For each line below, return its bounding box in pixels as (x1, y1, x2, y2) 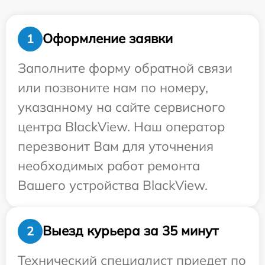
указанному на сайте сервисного (18, 98, 225, 115)
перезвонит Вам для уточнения (18, 137, 214, 154)
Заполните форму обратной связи (18, 59, 232, 76)
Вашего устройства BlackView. (18, 176, 208, 193)
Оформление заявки (43, 30, 173, 47)
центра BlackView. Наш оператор (18, 118, 225, 135)
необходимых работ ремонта (18, 157, 200, 174)
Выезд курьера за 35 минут (43, 222, 218, 240)
